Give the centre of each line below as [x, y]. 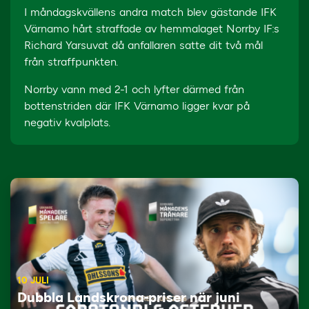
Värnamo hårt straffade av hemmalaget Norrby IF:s [152, 29]
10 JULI [33, 280]
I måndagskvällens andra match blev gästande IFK [150, 12]
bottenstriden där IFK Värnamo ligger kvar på [137, 106]
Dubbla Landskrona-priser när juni [129, 297]
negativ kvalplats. [67, 122]
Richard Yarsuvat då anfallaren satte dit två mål [143, 45]
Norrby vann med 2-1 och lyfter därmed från [134, 89]
